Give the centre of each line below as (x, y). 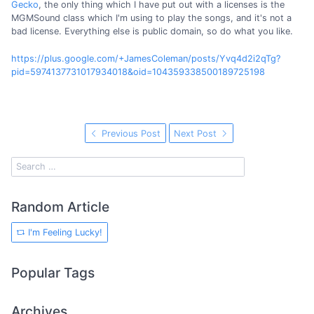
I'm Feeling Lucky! (64, 232)
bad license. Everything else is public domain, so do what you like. (152, 32)
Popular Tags (53, 272)
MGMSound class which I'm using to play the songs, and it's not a (151, 18)
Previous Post (130, 133)
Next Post (197, 133)
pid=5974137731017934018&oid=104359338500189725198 (138, 71)
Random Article (60, 207)
